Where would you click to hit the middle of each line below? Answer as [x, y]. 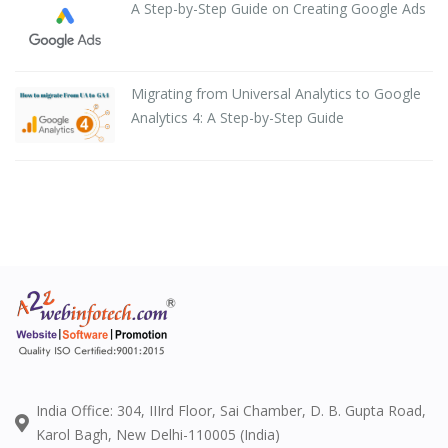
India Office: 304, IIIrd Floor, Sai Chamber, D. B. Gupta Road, [231, 411]
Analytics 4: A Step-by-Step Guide [237, 117]
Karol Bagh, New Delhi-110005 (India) [158, 435]
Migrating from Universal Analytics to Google [276, 93]
